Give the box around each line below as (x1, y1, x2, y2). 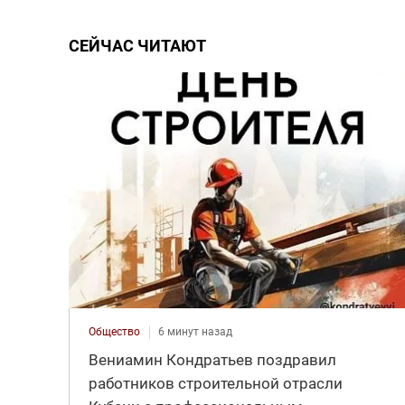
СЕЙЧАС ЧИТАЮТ (68, 35, 206, 55)
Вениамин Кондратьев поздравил (88, 350, 336, 369)
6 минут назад (157, 325, 232, 338)
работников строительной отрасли (88, 373, 343, 392)
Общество (88, 325, 140, 338)
